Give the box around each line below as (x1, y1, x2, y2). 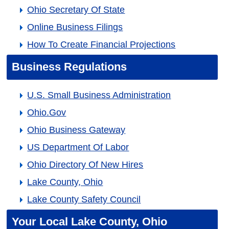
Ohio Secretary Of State (27, 5, 125, 15)
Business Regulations (12, 60, 127, 73)
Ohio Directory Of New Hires (27, 159, 144, 170)
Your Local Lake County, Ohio (12, 215, 168, 228)
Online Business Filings (27, 22, 123, 32)
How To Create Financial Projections (27, 39, 176, 50)
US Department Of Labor (27, 142, 129, 152)
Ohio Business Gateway (27, 125, 126, 135)
